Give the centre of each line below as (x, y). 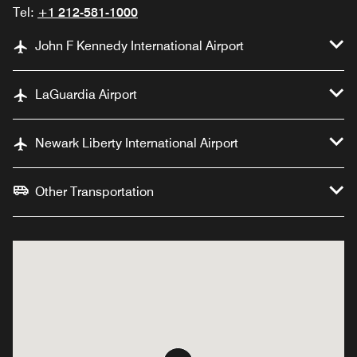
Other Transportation (94, 191)
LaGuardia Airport (86, 94)
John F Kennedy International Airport (139, 45)
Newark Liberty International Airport (137, 143)
